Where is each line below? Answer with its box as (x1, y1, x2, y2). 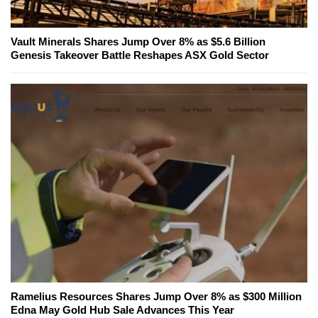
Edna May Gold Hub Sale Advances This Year (11, 304, 234, 316)
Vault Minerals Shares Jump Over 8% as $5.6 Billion (11, 35, 265, 48)
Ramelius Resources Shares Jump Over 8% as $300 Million (11, 290, 302, 302)
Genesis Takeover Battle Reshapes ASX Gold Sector (11, 48, 269, 61)
